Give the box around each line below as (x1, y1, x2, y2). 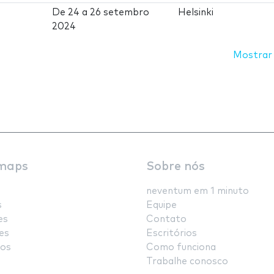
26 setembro (90, 8, 150, 18)
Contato (146, 214, 187, 224)
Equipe (146, 200, 177, 210)
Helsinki (178, 8, 214, 18)
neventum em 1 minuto (146, 186, 249, 196)
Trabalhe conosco (146, 256, 228, 266)
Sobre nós (146, 160, 205, 172)
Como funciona (146, 242, 216, 252)
